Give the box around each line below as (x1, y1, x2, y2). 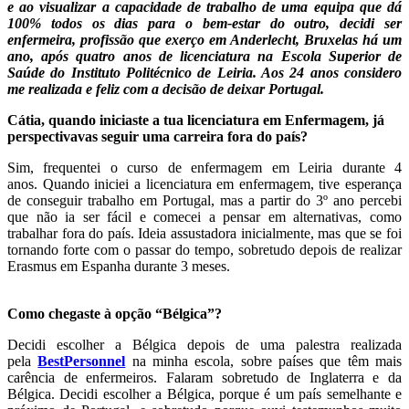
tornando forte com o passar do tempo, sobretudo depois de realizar (7, 241, 402, 257)
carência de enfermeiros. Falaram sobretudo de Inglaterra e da (7, 369, 402, 385)
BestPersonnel (37, 352, 126, 369)
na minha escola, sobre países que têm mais (131, 352, 403, 369)
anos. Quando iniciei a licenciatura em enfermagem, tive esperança (7, 175, 402, 192)
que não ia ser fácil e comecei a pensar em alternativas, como (7, 208, 402, 225)
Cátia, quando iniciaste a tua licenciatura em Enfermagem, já (7, 111, 384, 128)
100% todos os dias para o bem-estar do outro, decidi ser (7, 15, 402, 31)
